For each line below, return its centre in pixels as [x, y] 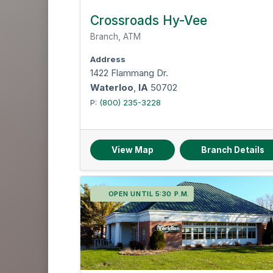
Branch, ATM [116, 37]
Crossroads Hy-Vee [149, 20]
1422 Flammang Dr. [129, 73]
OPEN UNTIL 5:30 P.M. [149, 194]
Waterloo [112, 87]
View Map [133, 150]
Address [108, 59]
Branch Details [233, 150]
